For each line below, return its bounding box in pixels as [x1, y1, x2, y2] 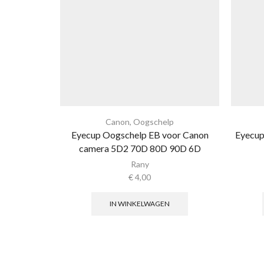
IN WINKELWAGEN [110, 199, 170, 208]
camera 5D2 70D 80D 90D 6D [78, 143, 201, 154]
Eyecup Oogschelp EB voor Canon [71, 129, 209, 141]
